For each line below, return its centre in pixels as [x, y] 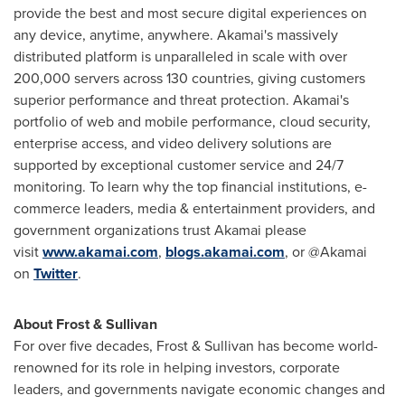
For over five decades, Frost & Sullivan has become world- [196, 346]
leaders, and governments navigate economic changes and [199, 389]
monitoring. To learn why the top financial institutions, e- [190, 187]
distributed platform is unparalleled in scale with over [180, 57]
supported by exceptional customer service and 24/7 [179, 165]
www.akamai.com [100, 252]
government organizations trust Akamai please [160, 230]
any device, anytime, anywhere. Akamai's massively [176, 35]
